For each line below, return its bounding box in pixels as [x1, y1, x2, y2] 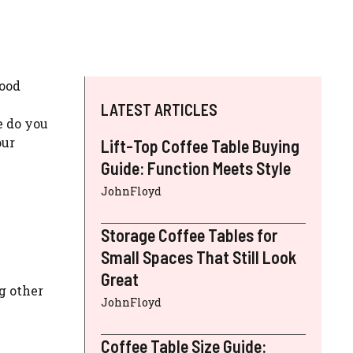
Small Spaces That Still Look [101, 247, 296, 268]
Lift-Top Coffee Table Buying [101, 136, 299, 157]
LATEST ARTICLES [101, 100, 217, 120]
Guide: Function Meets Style [101, 158, 291, 179]
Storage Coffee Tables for [101, 225, 277, 246]
